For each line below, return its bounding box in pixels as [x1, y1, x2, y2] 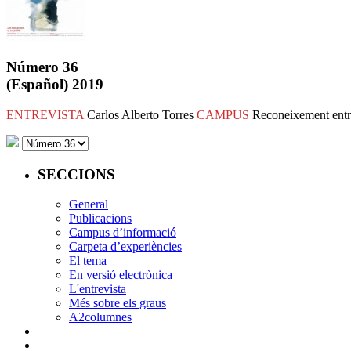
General [69, 197, 108, 212]
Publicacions [69, 212, 132, 226]
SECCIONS [38, 165, 115, 183]
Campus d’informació [69, 226, 176, 240]
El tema [69, 254, 107, 268]
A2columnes [69, 310, 132, 324]
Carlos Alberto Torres [87, 107, 197, 121]
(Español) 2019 [6, 76, 103, 93]
